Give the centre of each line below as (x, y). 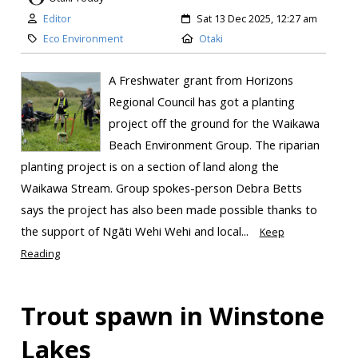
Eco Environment (83, 39)
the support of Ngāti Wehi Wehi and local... (136, 231)
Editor (57, 19)
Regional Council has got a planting (201, 101)
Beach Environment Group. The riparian (214, 144)
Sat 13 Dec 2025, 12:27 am (257, 19)
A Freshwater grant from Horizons (201, 80)
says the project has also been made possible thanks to (169, 209)
